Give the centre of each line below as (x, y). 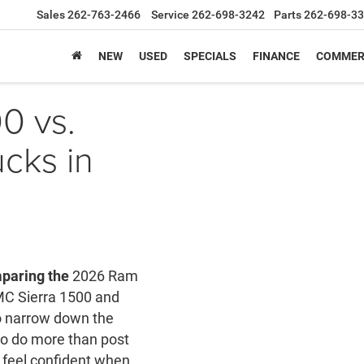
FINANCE (276, 56)
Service (170, 15)
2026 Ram (103, 275)
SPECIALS (210, 56)
